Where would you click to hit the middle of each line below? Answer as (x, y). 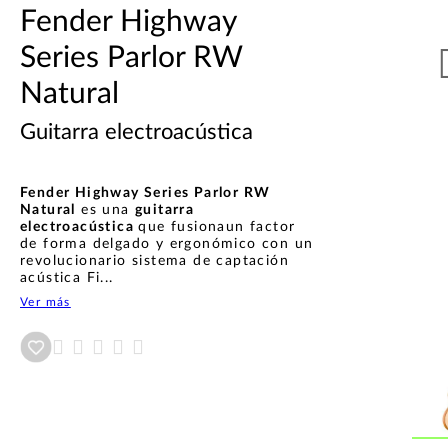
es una (105, 209)
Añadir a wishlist (103, 346)
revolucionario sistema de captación (154, 260)
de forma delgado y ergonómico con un (167, 243)
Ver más (45, 301)
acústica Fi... (67, 277)
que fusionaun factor (217, 226)
